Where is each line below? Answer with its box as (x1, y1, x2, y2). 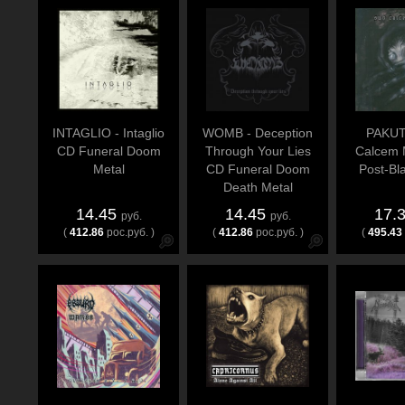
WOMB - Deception (202, 126, 313, 140)
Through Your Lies (204, 144, 311, 158)
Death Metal (222, 180, 293, 194)
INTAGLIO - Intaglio (52, 126, 165, 140)
